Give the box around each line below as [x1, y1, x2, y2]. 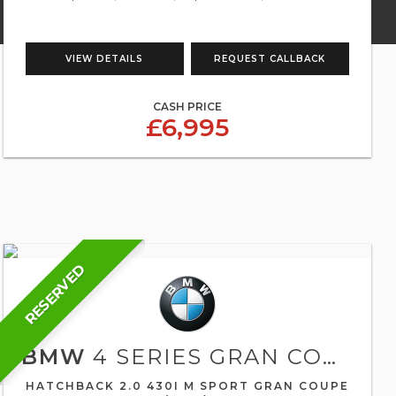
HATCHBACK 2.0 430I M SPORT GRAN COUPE [25, 379, 349, 392]
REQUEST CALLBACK [214, 53, 326, 65]
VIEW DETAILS [65, 53, 144, 65]
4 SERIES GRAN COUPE [85, 344, 323, 369]
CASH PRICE [152, 100, 222, 113]
